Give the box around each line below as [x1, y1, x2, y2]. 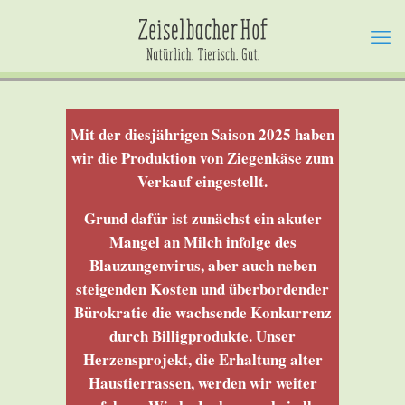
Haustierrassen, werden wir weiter [88, 372, 317, 394]
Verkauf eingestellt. [137, 170, 268, 193]
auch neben [238, 254, 316, 277]
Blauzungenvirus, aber [89, 254, 239, 277]
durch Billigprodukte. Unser [109, 325, 296, 347]
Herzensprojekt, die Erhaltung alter [82, 348, 323, 371]
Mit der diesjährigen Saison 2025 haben [71, 123, 334, 146]
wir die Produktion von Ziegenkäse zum [71, 146, 334, 169]
